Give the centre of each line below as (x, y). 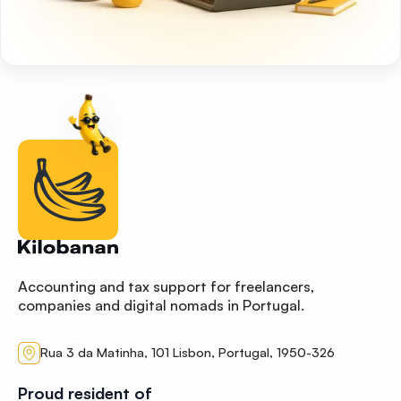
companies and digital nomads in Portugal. (162, 305)
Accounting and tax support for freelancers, (167, 286)
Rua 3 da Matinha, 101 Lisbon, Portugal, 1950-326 (187, 353)
